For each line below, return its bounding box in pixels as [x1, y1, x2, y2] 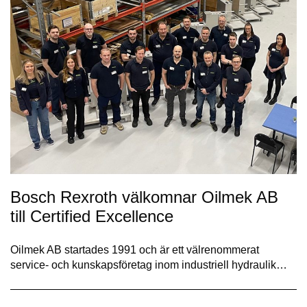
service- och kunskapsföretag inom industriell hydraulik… [10, 259, 287, 271]
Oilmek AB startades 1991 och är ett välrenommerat [10, 244, 259, 256]
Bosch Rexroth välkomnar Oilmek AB [10, 188, 278, 207]
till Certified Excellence [10, 207, 173, 226]
